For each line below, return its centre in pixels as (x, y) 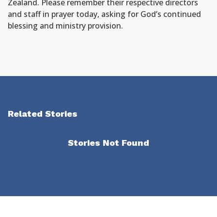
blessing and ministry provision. (65, 26)
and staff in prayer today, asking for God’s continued (104, 14)
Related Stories (43, 114)
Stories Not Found (108, 143)
